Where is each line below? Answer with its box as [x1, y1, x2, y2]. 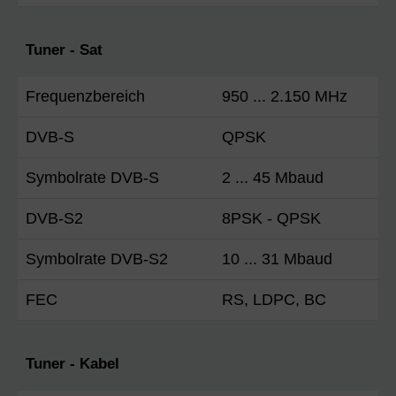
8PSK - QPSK [222, 209, 321, 227]
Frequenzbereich [26, 87, 145, 105]
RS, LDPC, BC [222, 290, 326, 308]
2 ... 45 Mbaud [222, 168, 324, 187]
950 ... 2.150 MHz [222, 87, 347, 105]
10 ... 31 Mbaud [222, 249, 332, 268]
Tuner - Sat [26, 41, 103, 58]
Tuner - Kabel [26, 354, 119, 372]
